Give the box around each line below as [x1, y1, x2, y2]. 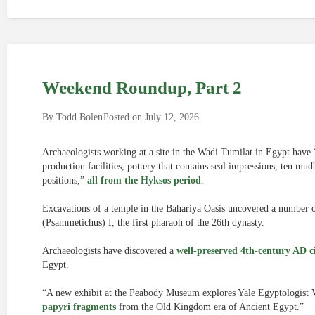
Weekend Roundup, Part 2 [42, 78, 242, 97]
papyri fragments [42, 302, 116, 312]
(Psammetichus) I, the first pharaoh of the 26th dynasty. [42, 217, 264, 228]
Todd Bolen [53, 112, 103, 122]
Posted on [103, 112, 142, 122]
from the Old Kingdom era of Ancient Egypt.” [116, 302, 304, 312]
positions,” [42, 175, 87, 186]
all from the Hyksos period [87, 175, 201, 186]
